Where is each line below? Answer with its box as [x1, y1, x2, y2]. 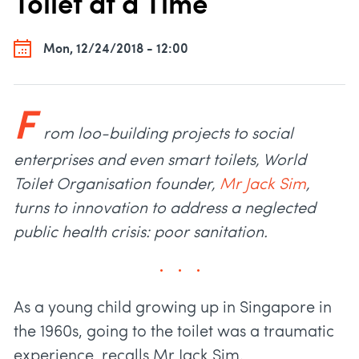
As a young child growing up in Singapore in [14, 301, 332, 317]
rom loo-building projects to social [43, 127, 293, 143]
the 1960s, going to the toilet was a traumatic [14, 325, 334, 341]
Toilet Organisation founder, [14, 177, 220, 194]
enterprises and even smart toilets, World [14, 153, 306, 170]
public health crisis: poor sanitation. [14, 225, 268, 242]
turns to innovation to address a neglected [14, 201, 316, 218]
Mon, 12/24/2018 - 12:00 [43, 42, 188, 56]
